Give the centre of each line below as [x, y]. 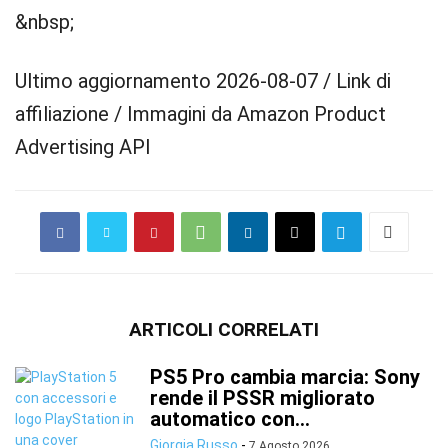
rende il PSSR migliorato [262, 398]
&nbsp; [44, 22]
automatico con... [230, 419]
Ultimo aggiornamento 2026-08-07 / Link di [203, 81]
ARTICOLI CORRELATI [224, 329]
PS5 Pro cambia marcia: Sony [285, 377]
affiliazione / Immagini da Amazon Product [200, 114]
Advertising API [83, 147]
